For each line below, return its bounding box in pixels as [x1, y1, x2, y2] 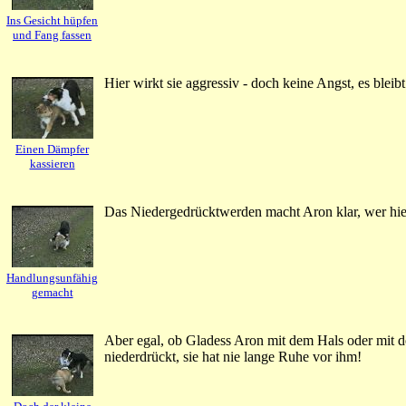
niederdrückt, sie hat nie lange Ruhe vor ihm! [104, 349, 362, 364]
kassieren [29, 157, 75, 170]
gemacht [31, 285, 73, 299]
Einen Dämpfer [15, 142, 89, 156]
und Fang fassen [13, 28, 92, 42]
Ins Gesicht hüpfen [6, 14, 98, 27]
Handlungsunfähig [6, 271, 98, 285]
